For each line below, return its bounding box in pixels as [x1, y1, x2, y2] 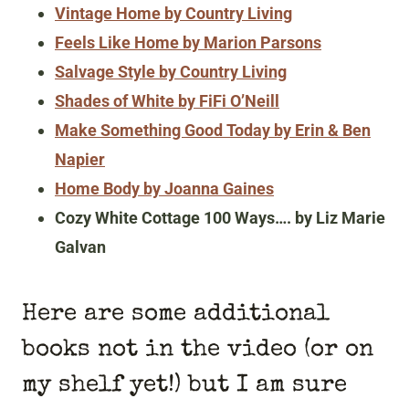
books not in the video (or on [22, 339, 373, 363]
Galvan [55, 237, 106, 257]
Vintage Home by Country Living [55, 4, 292, 24]
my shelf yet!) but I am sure [22, 374, 347, 399]
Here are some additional [22, 303, 330, 328]
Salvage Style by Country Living [55, 62, 287, 82]
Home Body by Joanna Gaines [55, 179, 274, 199]
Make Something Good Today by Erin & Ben [55, 121, 371, 141]
